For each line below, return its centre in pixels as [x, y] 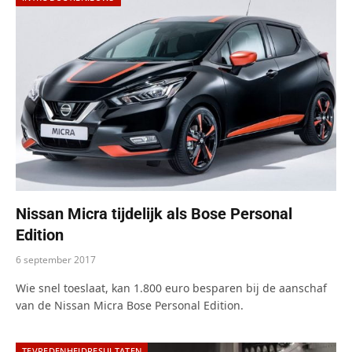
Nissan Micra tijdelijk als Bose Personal [154, 213]
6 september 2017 [56, 259]
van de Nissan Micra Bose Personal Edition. [130, 305]
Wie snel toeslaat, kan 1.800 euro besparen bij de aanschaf [171, 288]
